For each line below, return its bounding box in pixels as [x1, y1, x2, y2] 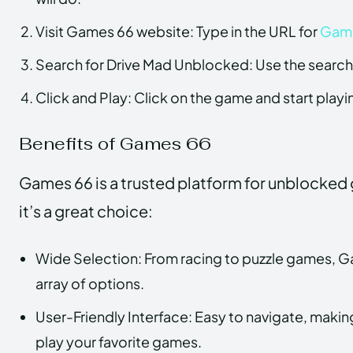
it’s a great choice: [19, 200, 153, 221]
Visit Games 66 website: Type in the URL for [35, 21, 320, 40]
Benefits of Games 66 [19, 132, 211, 154]
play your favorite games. [35, 332, 202, 351]
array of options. [35, 273, 144, 292]
